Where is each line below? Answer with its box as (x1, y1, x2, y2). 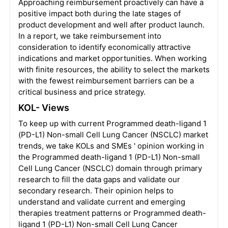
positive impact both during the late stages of (18, 9, 181, 18)
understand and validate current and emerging (18, 197, 185, 207)
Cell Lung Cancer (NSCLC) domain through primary (18, 163, 202, 173)
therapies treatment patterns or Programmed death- (18, 208, 206, 218)
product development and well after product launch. (18, 20, 205, 30)
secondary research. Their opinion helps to (18, 186, 174, 195)
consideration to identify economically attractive (18, 42, 191, 52)
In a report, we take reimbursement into (18, 31, 161, 41)
